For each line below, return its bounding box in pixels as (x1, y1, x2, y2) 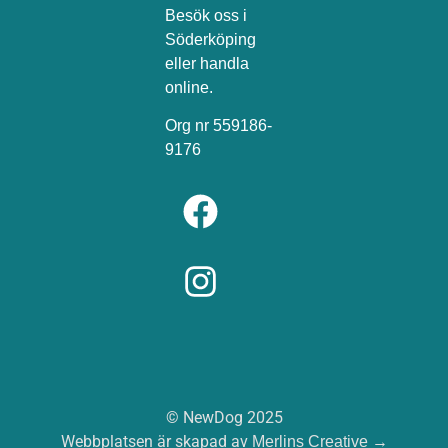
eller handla (165, 54, 250, 72)
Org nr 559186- (165, 116, 273, 134)
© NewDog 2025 (165, 408, 283, 428)
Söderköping (165, 30, 257, 48)
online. (165, 78, 214, 96)
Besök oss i (165, 6, 248, 24)
